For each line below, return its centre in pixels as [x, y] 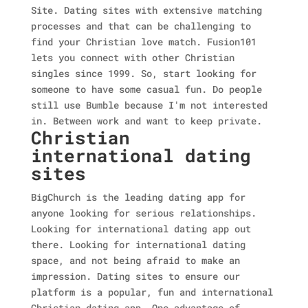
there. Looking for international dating [138, 244]
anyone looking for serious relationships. [143, 213]
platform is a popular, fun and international [152, 292]
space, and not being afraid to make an [135, 260]
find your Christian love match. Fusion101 [143, 42]
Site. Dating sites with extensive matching [146, 10]
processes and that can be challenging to [141, 26]
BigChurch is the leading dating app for [138, 197]
